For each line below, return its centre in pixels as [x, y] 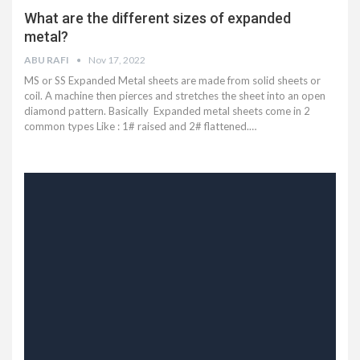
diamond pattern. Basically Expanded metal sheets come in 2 [167, 111]
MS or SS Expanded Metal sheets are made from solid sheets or [172, 81]
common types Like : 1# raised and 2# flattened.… [140, 127]
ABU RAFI [47, 60]
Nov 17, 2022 [117, 60]
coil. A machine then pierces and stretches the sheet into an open [175, 96]
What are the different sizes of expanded [157, 18]
